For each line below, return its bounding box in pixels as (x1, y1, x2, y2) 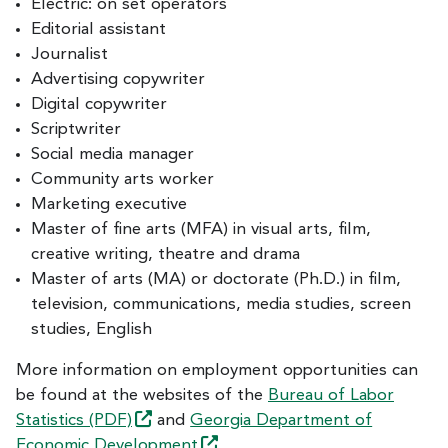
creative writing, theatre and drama (31, 245, 300, 263)
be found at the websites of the (16, 386, 268, 404)
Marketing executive (31, 195, 187, 213)
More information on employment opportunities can (16, 361, 418, 379)
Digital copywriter (31, 95, 167, 113)
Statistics (16, 411, 89, 429)
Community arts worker (31, 170, 214, 188)
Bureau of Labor (268, 386, 394, 404)
